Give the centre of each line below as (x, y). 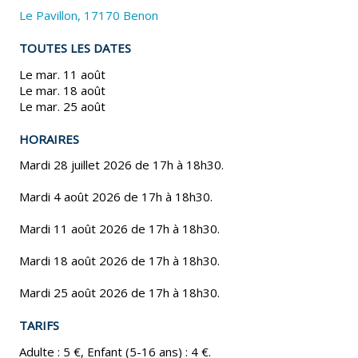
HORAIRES (50, 139)
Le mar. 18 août (63, 90)
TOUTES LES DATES (76, 48)
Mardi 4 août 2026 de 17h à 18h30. (116, 197)
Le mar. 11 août (63, 74)
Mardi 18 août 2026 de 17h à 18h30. (120, 261)
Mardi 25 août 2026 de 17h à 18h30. (120, 293)
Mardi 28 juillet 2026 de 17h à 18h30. (122, 165)
